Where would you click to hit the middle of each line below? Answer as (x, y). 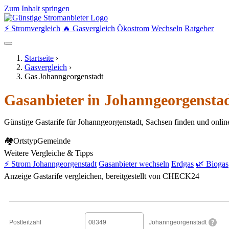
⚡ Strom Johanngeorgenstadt (50, 164)
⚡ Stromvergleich (32, 28)
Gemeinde (54, 141)
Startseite (39, 58)
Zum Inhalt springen (37, 8)
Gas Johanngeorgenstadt (64, 76)
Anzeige (18, 176)
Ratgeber (199, 28)
